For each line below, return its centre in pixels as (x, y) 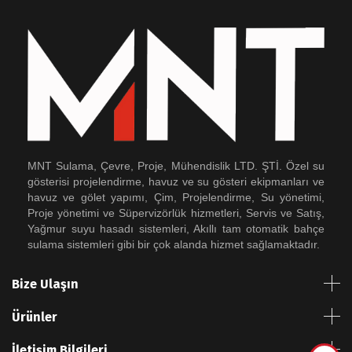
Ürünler (35, 317)
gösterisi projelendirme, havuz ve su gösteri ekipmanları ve (176, 181)
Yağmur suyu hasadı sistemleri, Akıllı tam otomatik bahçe (176, 228)
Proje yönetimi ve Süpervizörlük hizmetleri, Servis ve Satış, (176, 213)
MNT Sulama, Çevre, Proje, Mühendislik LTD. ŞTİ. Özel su (176, 165)
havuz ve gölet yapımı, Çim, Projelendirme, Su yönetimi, (176, 197)
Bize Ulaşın (45, 284)
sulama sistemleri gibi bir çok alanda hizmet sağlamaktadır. (174, 244)
